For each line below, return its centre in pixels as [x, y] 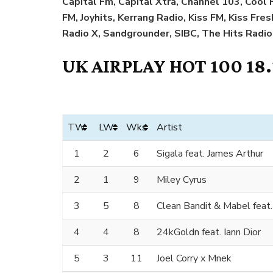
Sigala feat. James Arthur [210, 154]
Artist [169, 128]
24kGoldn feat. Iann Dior [209, 232]
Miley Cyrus [182, 180]
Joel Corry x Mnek [194, 259]
